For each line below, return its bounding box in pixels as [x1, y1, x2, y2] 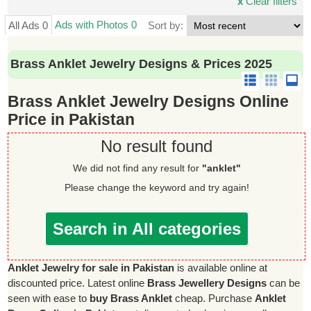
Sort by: [147, 19, 183, 31]
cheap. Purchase [172, 292, 255, 304]
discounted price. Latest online [8, 277, 148, 289]
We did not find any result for [72, 162, 202, 174]
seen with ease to [8, 292, 90, 304]
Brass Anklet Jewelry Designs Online [8, 93, 289, 110]
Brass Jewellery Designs [147, 277, 267, 289]
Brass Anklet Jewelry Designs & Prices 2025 [10, 57, 273, 71]
